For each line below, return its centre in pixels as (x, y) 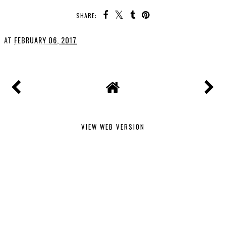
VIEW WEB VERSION (113, 126)
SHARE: (88, 15)
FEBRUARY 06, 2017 (45, 40)
